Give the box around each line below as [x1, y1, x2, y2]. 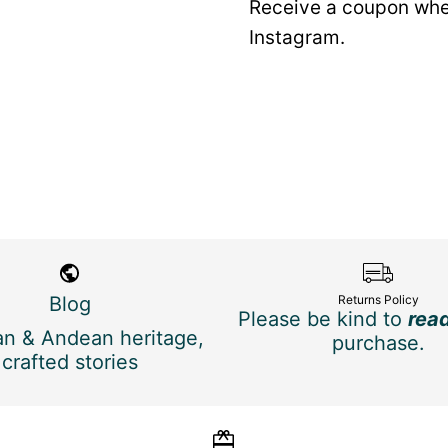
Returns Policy [337, 291, 419, 307]
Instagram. [248, 26, 345, 50]
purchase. [331, 330, 425, 355]
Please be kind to [237, 306, 408, 331]
